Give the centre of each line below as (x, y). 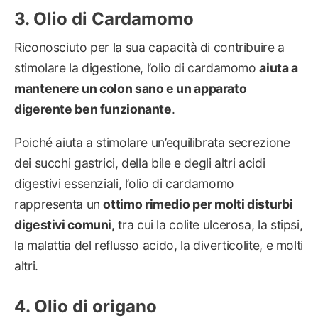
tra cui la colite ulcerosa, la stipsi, (209, 224)
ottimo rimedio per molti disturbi (198, 204)
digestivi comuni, (65, 224)
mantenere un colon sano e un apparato (131, 89)
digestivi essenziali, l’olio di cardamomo (124, 183)
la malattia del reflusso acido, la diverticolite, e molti (159, 245)
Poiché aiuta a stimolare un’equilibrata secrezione (152, 142)
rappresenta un (59, 204)
